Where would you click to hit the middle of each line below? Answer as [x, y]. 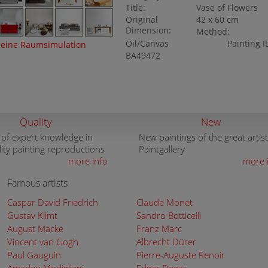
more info [88, 161]
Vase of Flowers [227, 8]
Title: [135, 8]
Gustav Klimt [32, 215]
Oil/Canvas [147, 44]
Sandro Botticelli [168, 215]
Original [141, 20]
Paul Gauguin [34, 255]
